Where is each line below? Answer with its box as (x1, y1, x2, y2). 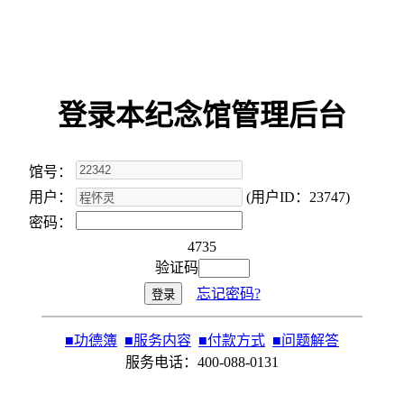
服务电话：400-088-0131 (125, 354, 279, 370)
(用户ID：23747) (243, 189, 350, 205)
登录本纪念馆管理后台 (58, 99, 346, 132)
